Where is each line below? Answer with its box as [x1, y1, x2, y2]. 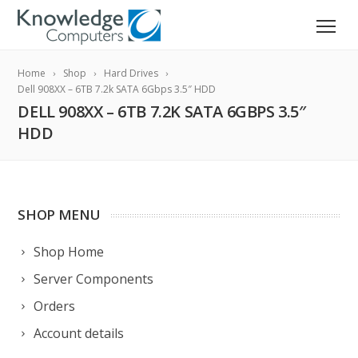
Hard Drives [104, 66, 159, 80]
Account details [34, 324, 125, 342]
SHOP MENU [18, 205, 101, 224]
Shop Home [34, 243, 105, 261]
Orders [34, 297, 76, 315]
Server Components [34, 270, 154, 288]
